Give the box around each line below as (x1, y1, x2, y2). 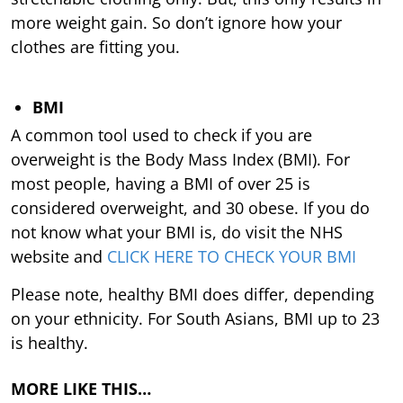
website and (11, 245, 107, 267)
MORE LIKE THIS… (11, 377, 151, 399)
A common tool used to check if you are (11, 123, 312, 146)
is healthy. (11, 331, 88, 354)
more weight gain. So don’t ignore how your (11, 11, 342, 33)
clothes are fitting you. (11, 35, 180, 58)
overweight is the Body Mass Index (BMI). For (11, 148, 350, 170)
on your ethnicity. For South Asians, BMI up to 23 (11, 307, 380, 329)
